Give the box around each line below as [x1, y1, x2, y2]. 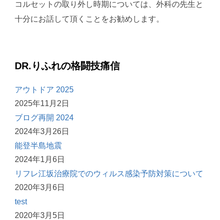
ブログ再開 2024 [15, 113, 74, 122]
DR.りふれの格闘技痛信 [15, 60, 120, 72]
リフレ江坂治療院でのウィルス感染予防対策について [15, 169, 203, 178]
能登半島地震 [15, 141, 62, 150]
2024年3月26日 [15, 127, 69, 136]
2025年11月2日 [15, 99, 69, 108]
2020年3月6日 [15, 183, 65, 192]
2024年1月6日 [15, 155, 65, 164]
